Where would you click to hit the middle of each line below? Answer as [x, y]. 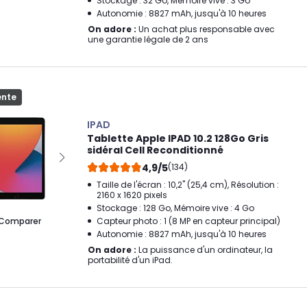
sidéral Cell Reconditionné [155, 150]
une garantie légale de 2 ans [148, 39]
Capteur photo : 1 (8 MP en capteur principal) [188, 221]
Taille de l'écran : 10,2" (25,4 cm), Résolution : [188, 185]
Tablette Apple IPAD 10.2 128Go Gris [178, 138]
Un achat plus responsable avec [206, 29]
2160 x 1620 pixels [132, 195]
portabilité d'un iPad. [130, 260]
